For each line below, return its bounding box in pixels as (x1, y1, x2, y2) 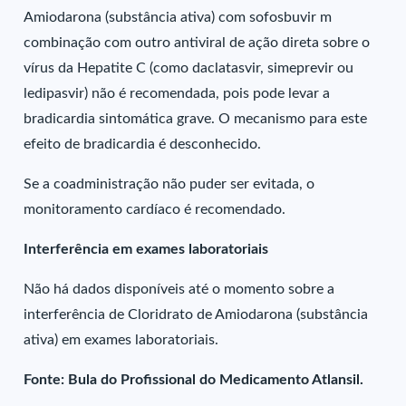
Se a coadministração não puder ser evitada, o (24, 177, 315, 191)
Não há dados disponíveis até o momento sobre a (24, 282, 335, 296)
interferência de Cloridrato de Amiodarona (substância (24, 307, 369, 322)
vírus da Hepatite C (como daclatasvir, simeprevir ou (24, 61, 354, 75)
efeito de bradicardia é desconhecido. (24, 137, 262, 151)
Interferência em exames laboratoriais (24, 242, 269, 256)
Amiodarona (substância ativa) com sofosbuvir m (24, 10, 333, 24)
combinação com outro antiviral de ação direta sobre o (24, 35, 371, 50)
